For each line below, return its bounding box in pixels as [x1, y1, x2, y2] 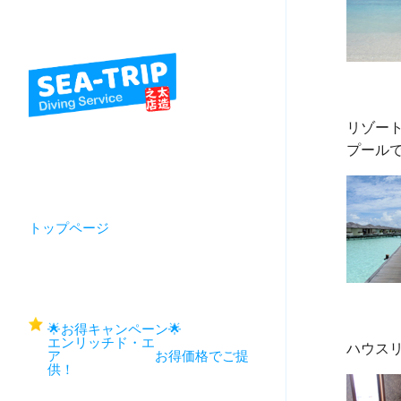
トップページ [29, 220, 109, 235]
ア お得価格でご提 [47, 349, 250, 364]
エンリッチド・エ [47, 336, 156, 351]
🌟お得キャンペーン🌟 [47, 322, 250, 337]
